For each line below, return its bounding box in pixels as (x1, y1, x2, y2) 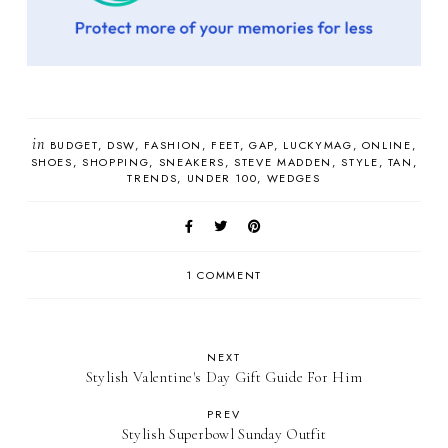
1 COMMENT (186, 267, 262, 284)
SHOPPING (82, 154, 150, 171)
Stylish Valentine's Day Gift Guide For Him (85, 368, 363, 387)
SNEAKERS (158, 154, 225, 171)
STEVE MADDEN (234, 154, 332, 171)
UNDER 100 (186, 170, 258, 187)
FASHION (144, 137, 202, 154)
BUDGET (49, 137, 98, 154)
